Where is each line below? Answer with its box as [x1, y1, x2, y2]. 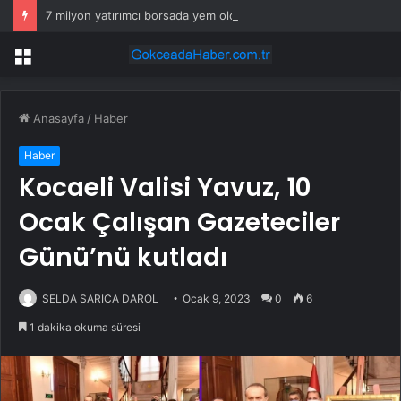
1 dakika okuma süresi [27, 320, 141, 335]
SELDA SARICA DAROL [42, 292, 158, 306]
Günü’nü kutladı [19, 240, 227, 276]
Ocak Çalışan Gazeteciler [19, 205, 340, 241]
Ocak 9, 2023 [183, 292, 251, 306]
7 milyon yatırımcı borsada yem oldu [46, 8, 243, 22]
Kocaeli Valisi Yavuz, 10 [19, 170, 311, 206]
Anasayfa [30, 111, 84, 126]
